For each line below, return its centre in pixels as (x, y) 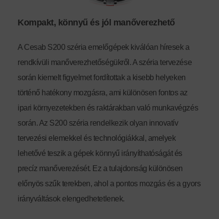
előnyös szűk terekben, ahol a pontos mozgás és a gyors (109, 183)
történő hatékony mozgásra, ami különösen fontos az (103, 92)
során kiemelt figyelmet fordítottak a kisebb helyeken (102, 77)
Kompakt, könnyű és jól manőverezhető (96, 22)
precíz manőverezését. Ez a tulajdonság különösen (100, 168)
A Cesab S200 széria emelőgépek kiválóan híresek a (104, 47)
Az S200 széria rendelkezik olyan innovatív (109, 123)
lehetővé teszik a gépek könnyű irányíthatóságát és (100, 153)
